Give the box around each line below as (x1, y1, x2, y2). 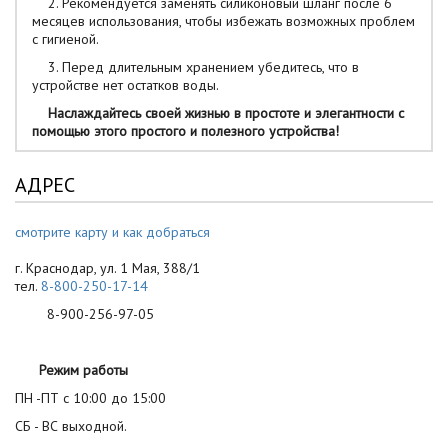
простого (131, 122, 186, 140)
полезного (201, 122, 265, 140)
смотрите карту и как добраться (15, 223, 210, 241)
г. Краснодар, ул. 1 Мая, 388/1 (15, 259, 200, 277)
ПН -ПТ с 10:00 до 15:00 (15, 389, 166, 407)
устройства (265, 122, 335, 140)
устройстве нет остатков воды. (32, 76, 219, 94)
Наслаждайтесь (48, 104, 141, 122)
